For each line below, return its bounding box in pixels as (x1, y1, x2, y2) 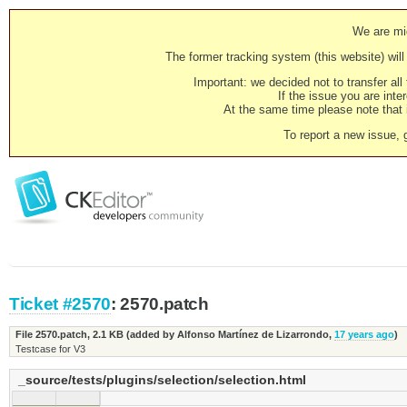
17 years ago (333, 329, 394, 340)
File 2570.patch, (15, 329, 93, 340)
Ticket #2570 (9, 294, 111, 313)
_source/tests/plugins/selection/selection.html (18, 372, 306, 388)
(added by (123, 329, 177, 340)
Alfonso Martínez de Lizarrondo (176, 329, 329, 340)
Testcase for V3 (15, 343, 85, 354)
